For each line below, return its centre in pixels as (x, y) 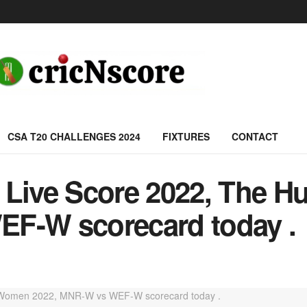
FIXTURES (186, 136)
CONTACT (255, 136)
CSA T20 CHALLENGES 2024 (74, 136)
